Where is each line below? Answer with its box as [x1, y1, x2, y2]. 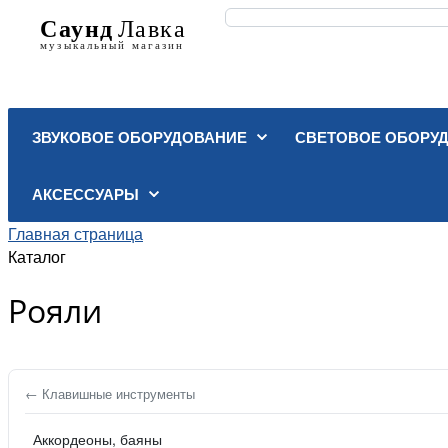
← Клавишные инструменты [25, 384, 195, 404]
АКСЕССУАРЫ [32, 183, 139, 205]
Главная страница [8, 222, 143, 245]
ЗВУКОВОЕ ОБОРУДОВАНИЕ [32, 126, 247, 148]
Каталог [8, 245, 66, 268]
